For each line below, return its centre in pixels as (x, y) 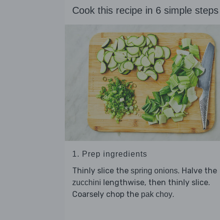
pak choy (157, 194)
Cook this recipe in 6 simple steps (145, 11)
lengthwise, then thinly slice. (156, 183)
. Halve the (197, 171)
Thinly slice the (101, 171)
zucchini (87, 183)
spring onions (154, 171)
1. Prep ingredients (110, 154)
